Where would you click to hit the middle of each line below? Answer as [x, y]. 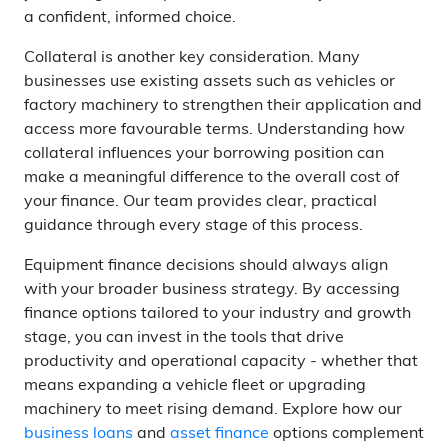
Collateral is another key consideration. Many [192, 58]
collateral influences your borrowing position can [204, 154]
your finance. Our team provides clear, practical [200, 202]
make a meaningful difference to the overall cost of [211, 178]
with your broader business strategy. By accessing [212, 290]
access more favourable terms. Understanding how [214, 130]
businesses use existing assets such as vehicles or [209, 82]
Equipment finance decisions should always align [206, 266]
